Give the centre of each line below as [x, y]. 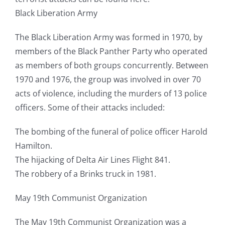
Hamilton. [33, 146]
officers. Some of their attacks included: [90, 108]
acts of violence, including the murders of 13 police [111, 94]
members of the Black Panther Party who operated [111, 51]
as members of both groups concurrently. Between [111, 66]
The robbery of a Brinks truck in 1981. [85, 174]
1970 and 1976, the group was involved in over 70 [108, 80]
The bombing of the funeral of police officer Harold [111, 132]
